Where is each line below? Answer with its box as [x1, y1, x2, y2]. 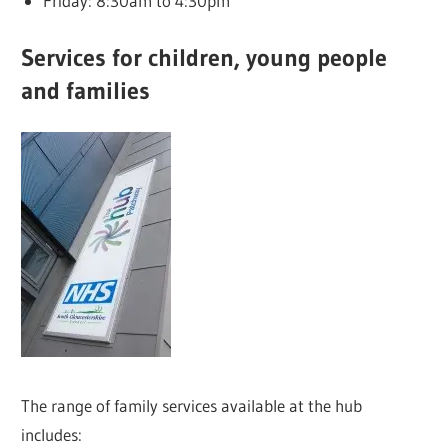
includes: [21, 423, 83, 445]
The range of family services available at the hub [21, 394, 363, 416]
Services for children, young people [21, 42, 388, 72]
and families [21, 75, 151, 105]
